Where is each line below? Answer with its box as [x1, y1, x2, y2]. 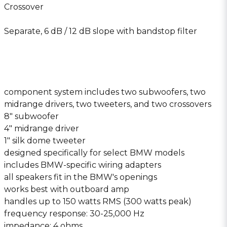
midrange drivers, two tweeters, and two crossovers [4, 99, 211, 109]
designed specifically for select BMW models [4, 148, 184, 158]
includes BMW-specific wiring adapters [4, 160, 161, 170]
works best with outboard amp [4, 184, 129, 194]
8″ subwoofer [4, 111, 59, 121]
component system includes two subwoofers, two [4, 87, 206, 97]
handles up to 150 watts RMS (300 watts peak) [4, 197, 192, 206]
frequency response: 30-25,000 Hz [4, 209, 144, 218]
